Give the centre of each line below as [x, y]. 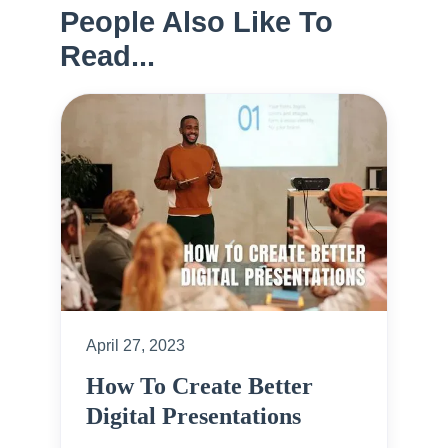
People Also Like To [196, 21]
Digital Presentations [193, 415]
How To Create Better [199, 385]
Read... [107, 55]
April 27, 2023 [135, 345]
